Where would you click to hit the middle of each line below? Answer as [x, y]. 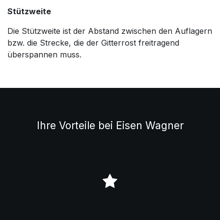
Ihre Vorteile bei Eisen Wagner [110, 125]
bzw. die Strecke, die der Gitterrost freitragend [93, 42]
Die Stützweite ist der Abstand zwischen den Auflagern [110, 31]
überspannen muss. [44, 54]
